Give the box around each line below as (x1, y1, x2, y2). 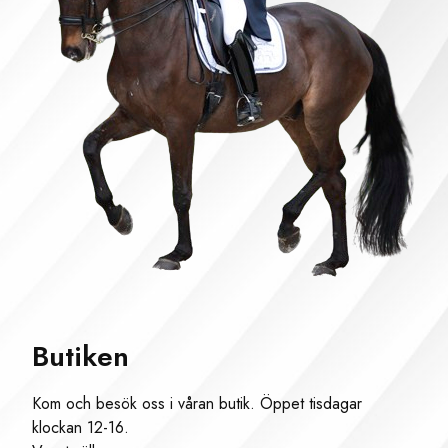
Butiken (32, 335, 129, 377)
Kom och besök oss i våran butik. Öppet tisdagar (32, 391, 362, 415)
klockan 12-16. (32, 415, 129, 439)
